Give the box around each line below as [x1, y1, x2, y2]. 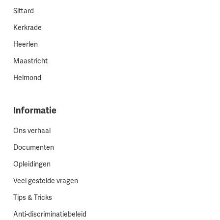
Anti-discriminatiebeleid [13, 210, 86, 219]
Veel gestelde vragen [13, 177, 78, 186]
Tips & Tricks [13, 193, 52, 202]
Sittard [13, 7, 34, 16]
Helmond [13, 74, 41, 82]
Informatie [13, 105, 56, 116]
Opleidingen [13, 160, 51, 169]
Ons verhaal [13, 127, 51, 136]
